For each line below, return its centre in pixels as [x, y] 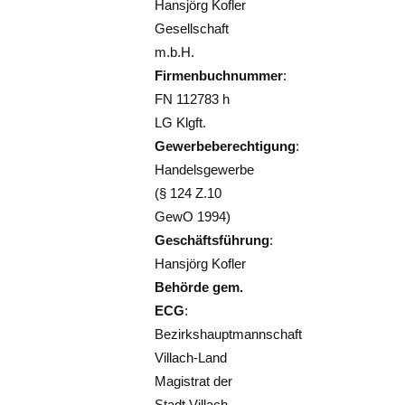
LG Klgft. [181, 122]
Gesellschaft [192, 28]
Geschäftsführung [212, 240]
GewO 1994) [193, 217]
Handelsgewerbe [205, 170]
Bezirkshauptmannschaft [229, 334]
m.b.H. [175, 52]
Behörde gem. [199, 287]
